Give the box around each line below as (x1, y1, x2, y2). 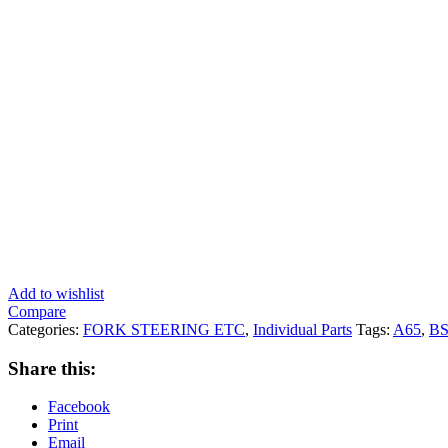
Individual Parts (253, 320, 352, 338)
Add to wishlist (8, 284, 104, 302)
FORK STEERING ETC (83, 320, 245, 338)
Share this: (8, 357, 96, 379)
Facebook (48, 398, 110, 416)
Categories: (8, 320, 83, 338)
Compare (8, 302, 66, 320)
